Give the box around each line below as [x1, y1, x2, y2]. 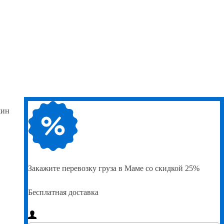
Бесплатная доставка [28, 187, 98, 196]
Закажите [28, 163, 60, 172]
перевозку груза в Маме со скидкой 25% [60, 163, 199, 172]
